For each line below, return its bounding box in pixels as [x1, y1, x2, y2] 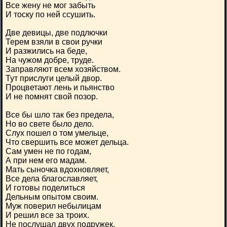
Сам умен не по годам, [6, 147, 91, 156]
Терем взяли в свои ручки [6, 37, 102, 46]
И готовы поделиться [6, 183, 85, 192]
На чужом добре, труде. [6, 56, 94, 64]
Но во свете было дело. [6, 120, 94, 128]
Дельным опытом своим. [6, 193, 98, 201]
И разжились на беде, [6, 47, 87, 55]
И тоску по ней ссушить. [6, 10, 95, 19]
